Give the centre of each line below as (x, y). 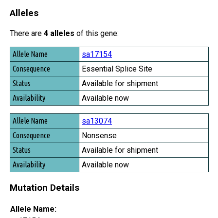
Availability (28, 94)
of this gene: (97, 34)
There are (27, 34)
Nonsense (99, 136)
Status (21, 81)
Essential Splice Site (117, 69)
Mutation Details (45, 188)
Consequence (30, 67)
